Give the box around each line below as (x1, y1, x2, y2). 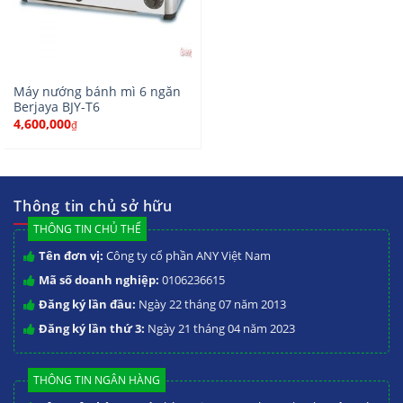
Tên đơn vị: (39, 247, 103, 264)
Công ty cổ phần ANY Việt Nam (106, 247, 271, 264)
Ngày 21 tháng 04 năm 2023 (145, 320, 295, 337)
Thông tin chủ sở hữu (13, 195, 173, 216)
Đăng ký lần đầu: (39, 296, 136, 313)
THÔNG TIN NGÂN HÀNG (33, 372, 160, 389)
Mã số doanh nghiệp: (39, 272, 159, 289)
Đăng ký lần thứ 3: (39, 320, 145, 337)
